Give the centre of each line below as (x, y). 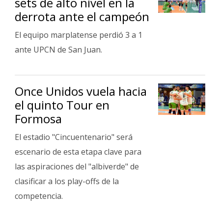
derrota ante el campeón (82, 16)
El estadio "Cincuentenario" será (74, 137)
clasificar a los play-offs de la (67, 181)
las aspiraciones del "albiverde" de (77, 166)
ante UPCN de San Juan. (58, 50)
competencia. (39, 196)
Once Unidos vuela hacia (81, 91)
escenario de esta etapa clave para (78, 152)
